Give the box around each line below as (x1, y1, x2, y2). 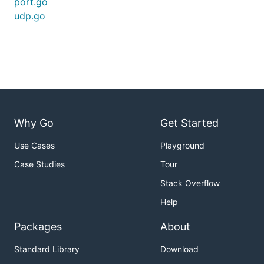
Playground (160, 140, 204, 151)
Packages (14, 220, 62, 233)
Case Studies (14, 159, 65, 170)
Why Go (14, 117, 54, 130)
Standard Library (14, 244, 80, 255)
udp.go (14, 10, 45, 22)
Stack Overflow (160, 178, 220, 189)
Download (160, 244, 199, 255)
